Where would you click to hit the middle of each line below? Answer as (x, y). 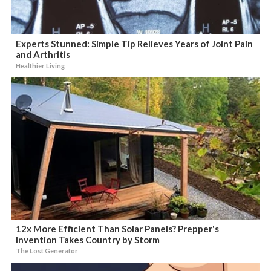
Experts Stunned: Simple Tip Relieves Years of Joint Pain (135, 43)
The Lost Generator (47, 250)
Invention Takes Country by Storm (88, 239)
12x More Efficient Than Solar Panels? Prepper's (118, 228)
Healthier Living (41, 65)
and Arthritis (43, 54)
